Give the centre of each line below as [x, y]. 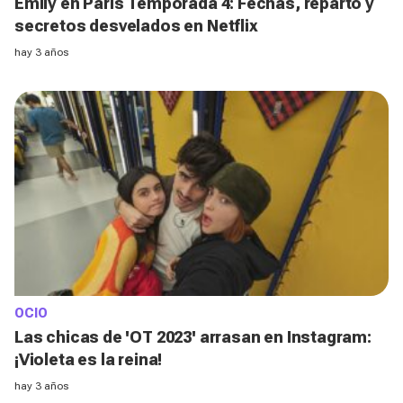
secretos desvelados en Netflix [136, 25]
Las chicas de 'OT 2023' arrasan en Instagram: [193, 337]
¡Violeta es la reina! [89, 360]
